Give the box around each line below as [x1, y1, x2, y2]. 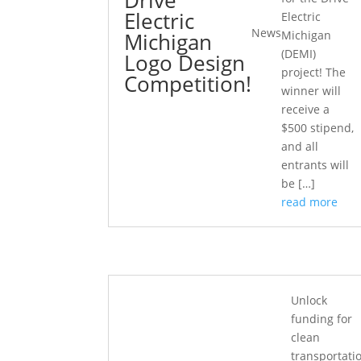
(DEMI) [281, 46, 317, 61]
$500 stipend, [281, 120, 355, 135]
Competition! [124, 68, 252, 98]
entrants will [281, 157, 350, 172]
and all [281, 139, 319, 154]
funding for [291, 311, 353, 327]
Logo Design [124, 48, 246, 77]
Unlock [291, 293, 328, 309]
